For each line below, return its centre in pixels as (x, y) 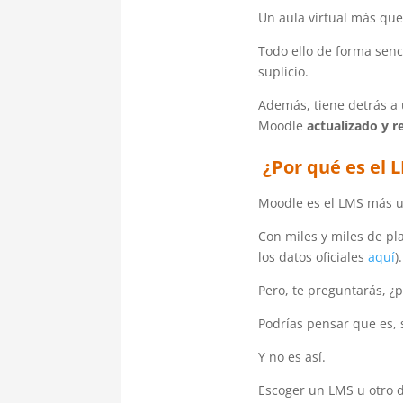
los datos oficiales (313, 256)
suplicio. (283, 71)
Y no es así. (291, 356)
